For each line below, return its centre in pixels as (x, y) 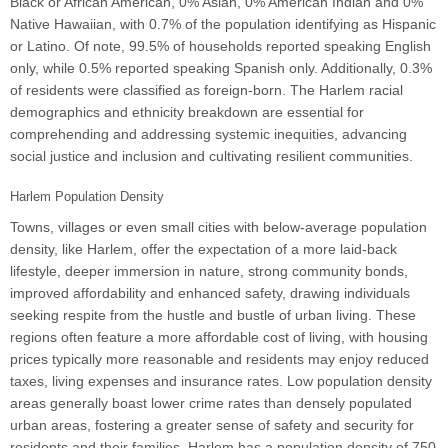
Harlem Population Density (87, 197)
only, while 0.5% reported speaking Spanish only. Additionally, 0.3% (221, 68)
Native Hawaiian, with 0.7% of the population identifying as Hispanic (223, 24)
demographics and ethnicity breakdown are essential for (187, 112)
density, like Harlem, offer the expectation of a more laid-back (203, 249)
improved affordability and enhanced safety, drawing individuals (210, 293)
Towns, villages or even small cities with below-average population (218, 227)
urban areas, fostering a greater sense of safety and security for (212, 425)
